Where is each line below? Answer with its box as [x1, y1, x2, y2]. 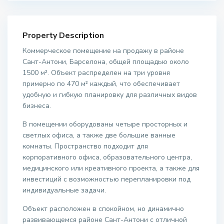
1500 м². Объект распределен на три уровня [22, 68, 170, 78]
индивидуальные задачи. [22, 185, 106, 195]
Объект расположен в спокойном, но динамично [22, 204, 184, 214]
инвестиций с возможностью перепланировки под [22, 174, 191, 184]
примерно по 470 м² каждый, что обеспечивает [22, 79, 180, 89]
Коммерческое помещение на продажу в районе [22, 46, 184, 56]
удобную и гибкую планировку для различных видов [22, 90, 197, 100]
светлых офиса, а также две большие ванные [22, 130, 176, 140]
